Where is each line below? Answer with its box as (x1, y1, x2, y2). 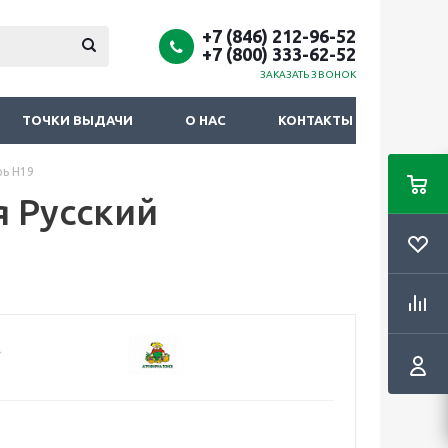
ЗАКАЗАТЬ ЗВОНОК (259, 69, 356, 80)
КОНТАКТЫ (278, 113, 353, 127)
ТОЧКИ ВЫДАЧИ (22, 113, 133, 127)
